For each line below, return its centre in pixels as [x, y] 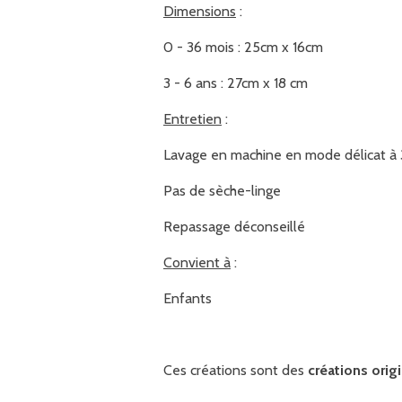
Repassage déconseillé [234, 226]
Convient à [197, 262]
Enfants [189, 298]
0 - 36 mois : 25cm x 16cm [243, 47]
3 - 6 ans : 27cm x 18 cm [236, 83]
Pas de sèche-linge [222, 190]
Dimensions [200, 11]
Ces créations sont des [236, 370]
